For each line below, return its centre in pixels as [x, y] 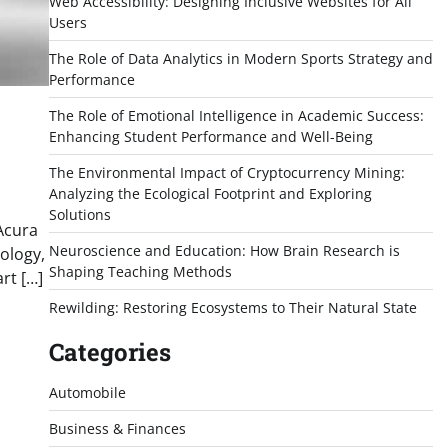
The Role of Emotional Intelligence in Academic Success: [236, 115]
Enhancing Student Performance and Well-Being [210, 136]
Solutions [79, 214]
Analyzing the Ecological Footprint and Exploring [210, 193]
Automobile [87, 392]
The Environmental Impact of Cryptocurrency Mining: [226, 172]
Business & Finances [117, 428]
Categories [109, 352]
